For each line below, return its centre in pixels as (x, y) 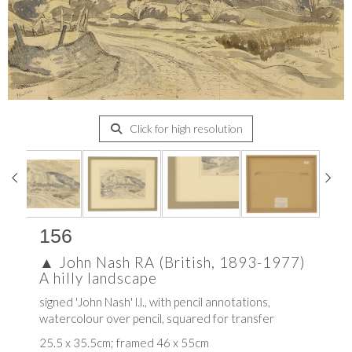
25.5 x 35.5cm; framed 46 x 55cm (124, 343)
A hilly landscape (98, 278)
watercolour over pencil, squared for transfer (157, 319)
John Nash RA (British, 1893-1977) (182, 262)
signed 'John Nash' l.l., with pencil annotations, (155, 302)
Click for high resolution (185, 129)
